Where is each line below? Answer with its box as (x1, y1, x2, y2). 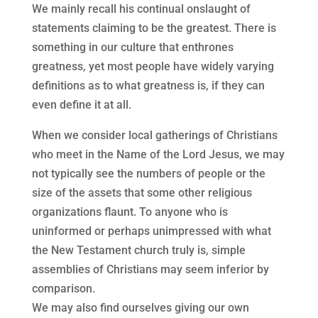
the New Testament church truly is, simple (31, 243, 246, 258)
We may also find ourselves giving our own (31, 301, 249, 315)
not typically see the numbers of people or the (31, 167, 265, 181)
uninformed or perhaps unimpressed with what (31, 224, 271, 238)
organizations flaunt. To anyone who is (31, 205, 228, 219)
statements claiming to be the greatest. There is (31, 21, 276, 35)
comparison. (31, 282, 95, 296)
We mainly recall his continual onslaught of (31, 2, 251, 16)
